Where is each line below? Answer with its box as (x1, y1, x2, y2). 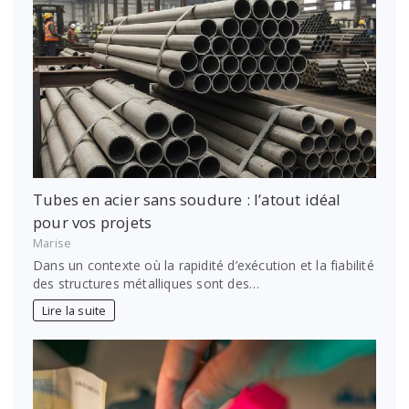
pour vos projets (33, 211, 152, 233)
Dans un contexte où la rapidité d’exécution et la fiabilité (33, 257, 374, 275)
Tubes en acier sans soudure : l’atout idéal (33, 188, 341, 210)
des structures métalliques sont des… (33, 275, 260, 293)
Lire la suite (41, 302, 107, 319)
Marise (33, 236, 72, 252)
